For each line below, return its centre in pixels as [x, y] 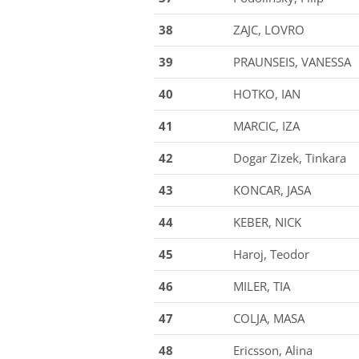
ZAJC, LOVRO [269, 30]
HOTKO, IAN [267, 94]
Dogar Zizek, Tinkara [290, 158]
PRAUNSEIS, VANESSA [292, 62]
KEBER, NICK [267, 222]
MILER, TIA [262, 286]
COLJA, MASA [269, 318]
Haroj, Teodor [271, 254]
